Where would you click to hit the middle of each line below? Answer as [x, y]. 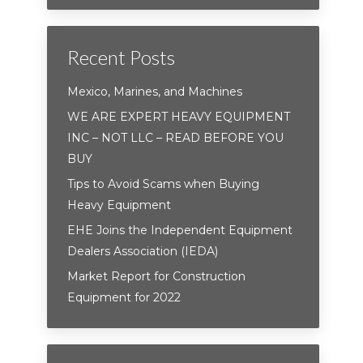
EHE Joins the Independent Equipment [180, 230]
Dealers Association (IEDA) [143, 251]
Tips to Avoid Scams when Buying [164, 184]
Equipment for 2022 [124, 297]
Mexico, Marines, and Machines [155, 92]
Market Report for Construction [157, 276]
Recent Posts [122, 57]
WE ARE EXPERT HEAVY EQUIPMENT [179, 117]
